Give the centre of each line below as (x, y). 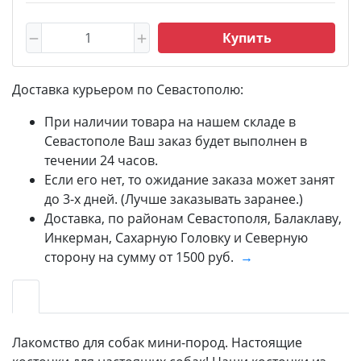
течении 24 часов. (101, 160)
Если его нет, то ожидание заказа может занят (189, 179)
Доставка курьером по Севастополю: (128, 89)
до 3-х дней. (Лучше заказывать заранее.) (174, 199)
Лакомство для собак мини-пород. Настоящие (157, 342)
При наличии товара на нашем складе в (170, 121)
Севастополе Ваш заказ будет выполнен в (176, 141)
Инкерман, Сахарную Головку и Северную (176, 237)
